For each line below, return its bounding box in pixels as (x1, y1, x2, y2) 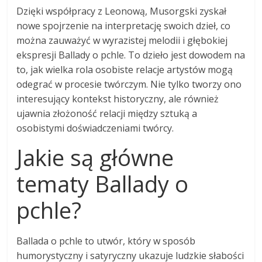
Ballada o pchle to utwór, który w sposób (16, 234, 196, 247)
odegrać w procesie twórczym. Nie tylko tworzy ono (16, 77, 242, 91)
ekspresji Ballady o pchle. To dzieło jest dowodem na (16, 48, 246, 61)
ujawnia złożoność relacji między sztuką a (16, 106, 198, 120)
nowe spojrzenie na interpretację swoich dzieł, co (16, 19, 231, 32)
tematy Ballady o (16, 168, 189, 199)
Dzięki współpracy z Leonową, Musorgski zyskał (16, 4, 227, 18)
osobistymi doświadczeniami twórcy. (16, 121, 174, 135)
